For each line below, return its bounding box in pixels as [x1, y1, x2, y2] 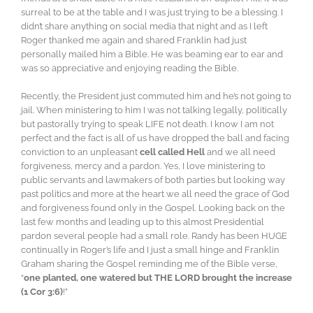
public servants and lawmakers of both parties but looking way [21, 175, 285, 186]
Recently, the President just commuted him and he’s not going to [21, 91, 291, 102]
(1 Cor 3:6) [21, 286, 63, 298]
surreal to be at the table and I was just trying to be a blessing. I [21, 7, 283, 18]
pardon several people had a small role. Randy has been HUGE [21, 231, 287, 242]
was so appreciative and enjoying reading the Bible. [21, 63, 238, 74]
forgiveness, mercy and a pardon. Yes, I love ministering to [21, 161, 265, 172]
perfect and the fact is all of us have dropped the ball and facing [21, 133, 289, 144]
